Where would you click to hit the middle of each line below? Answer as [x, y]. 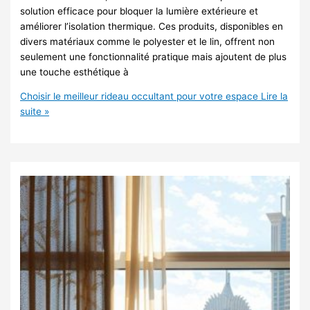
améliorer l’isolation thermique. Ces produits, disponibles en [152, 26]
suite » [35, 112]
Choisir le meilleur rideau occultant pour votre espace [139, 97]
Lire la [273, 97]
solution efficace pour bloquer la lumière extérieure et [139, 11]
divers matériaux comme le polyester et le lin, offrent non [148, 41]
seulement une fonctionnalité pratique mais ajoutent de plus [154, 56]
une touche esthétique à [75, 72]
